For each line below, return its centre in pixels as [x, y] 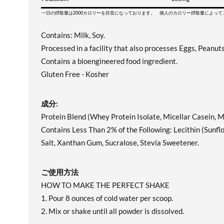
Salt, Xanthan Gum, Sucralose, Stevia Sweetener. [120, 142]
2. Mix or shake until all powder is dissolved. [112, 211]
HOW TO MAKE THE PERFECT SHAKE [105, 185]
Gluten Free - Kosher [75, 74]
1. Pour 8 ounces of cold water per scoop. [107, 198]
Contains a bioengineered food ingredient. [109, 61]
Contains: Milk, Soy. [73, 35]
